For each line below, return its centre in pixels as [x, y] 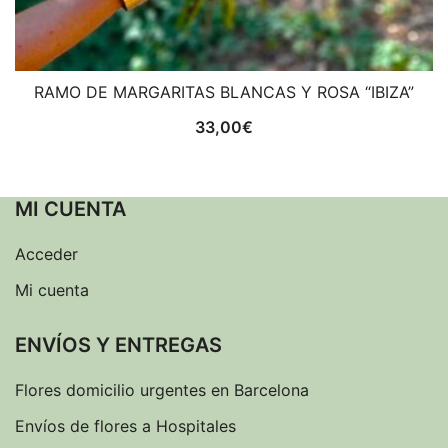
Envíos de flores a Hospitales [125, 426]
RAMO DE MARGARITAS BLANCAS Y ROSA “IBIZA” [224, 92]
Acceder [46, 254]
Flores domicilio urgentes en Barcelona [162, 390]
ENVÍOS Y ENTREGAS [118, 345]
